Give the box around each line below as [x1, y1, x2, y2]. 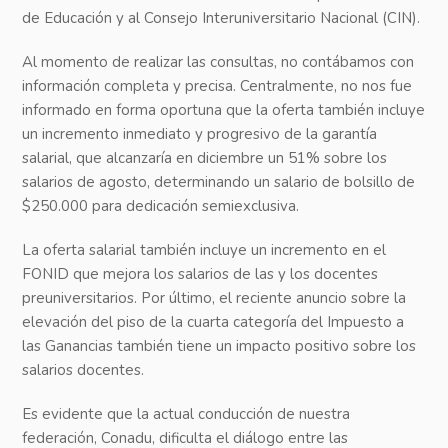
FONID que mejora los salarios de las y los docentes [22, 264, 379, 285]
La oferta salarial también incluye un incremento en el [22, 240, 387, 261]
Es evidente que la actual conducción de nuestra [22, 404, 351, 425]
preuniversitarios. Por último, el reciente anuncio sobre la [22, 288, 407, 309]
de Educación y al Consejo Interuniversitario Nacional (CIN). [22, 8, 425, 29]
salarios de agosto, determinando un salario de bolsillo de [22, 172, 416, 193]
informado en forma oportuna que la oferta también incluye [22, 100, 426, 121]
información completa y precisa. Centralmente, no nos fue [22, 76, 413, 97]
